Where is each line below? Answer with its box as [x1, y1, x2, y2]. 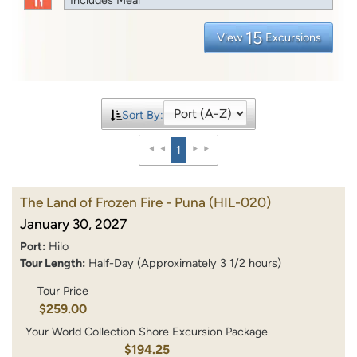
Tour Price [37, 284, 88, 299]
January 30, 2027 [20, 215, 127, 232]
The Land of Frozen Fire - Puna [20, 194, 206, 210]
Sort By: [121, 108, 163, 123]
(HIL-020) [209, 194, 271, 210]
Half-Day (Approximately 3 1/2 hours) [88, 255, 281, 270]
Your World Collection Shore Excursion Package [25, 324, 269, 339]
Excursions [265, 29, 321, 45]
